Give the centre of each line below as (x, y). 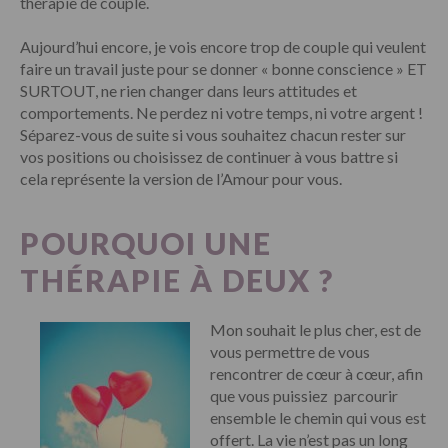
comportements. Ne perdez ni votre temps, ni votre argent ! (221, 112)
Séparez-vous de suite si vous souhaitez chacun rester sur (213, 134)
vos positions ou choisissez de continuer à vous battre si (209, 156)
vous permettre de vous (290, 351)
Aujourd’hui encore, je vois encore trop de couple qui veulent (223, 46)
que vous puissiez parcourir (304, 395)
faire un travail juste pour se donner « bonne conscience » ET (223, 68)
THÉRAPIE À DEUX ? (177, 279)
